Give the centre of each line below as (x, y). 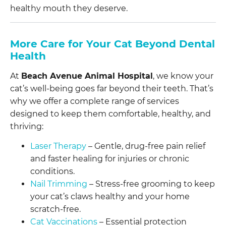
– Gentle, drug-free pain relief (146, 146)
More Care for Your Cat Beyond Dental (112, 44)
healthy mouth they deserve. (69, 8)
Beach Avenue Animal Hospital (87, 76)
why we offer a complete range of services (95, 101)
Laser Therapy (58, 146)
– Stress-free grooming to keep (151, 184)
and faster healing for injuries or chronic (110, 159)
